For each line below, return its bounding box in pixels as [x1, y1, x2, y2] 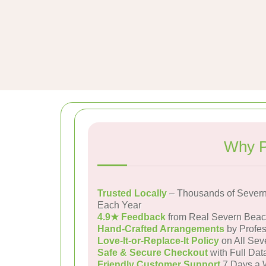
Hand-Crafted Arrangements [97, 224, 224, 234]
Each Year [97, 200, 141, 210]
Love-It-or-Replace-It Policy [97, 236, 219, 246]
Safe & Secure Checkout [97, 248, 208, 258]
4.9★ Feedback [97, 212, 166, 222]
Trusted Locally [97, 188, 167, 198]
